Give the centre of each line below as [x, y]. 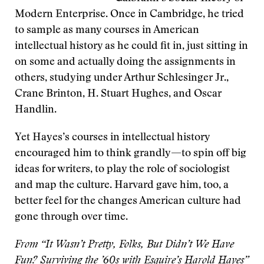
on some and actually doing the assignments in [125, 62]
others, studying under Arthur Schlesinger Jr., [122, 78]
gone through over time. [71, 217]
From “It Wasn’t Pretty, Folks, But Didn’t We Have [124, 245]
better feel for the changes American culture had [128, 202]
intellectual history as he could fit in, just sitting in [131, 47]
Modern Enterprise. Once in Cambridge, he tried [129, 15]
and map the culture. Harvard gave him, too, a [122, 186]
